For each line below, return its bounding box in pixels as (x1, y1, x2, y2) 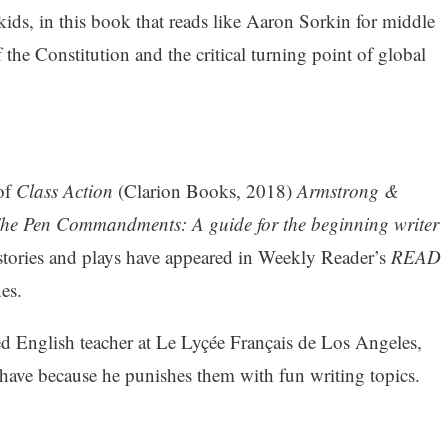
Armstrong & (296, 177, 399, 203)
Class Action (15, 177, 113, 203)
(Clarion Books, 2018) (112, 177, 297, 203)
